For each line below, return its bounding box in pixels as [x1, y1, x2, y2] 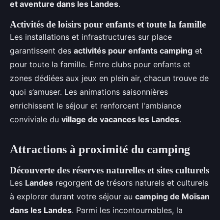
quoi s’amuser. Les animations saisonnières [10, 87, 168, 97]
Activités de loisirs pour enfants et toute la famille [10, 19, 206, 29]
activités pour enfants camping [74, 46, 192, 55]
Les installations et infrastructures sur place [10, 32, 172, 42]
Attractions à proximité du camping [10, 143, 190, 156]
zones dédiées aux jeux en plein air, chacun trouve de [10, 73, 209, 83]
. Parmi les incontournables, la [72, 205, 183, 215]
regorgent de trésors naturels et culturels [53, 178, 208, 188]
